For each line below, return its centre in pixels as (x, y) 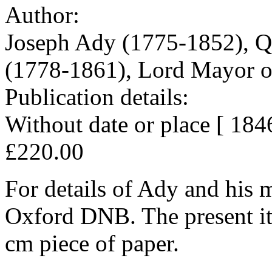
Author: (45, 15)
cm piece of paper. (92, 243)
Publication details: (100, 97)
